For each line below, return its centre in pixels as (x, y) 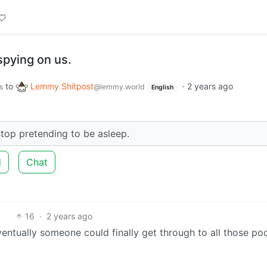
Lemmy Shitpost (62, 86)
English (162, 87)
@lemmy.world (119, 87)
